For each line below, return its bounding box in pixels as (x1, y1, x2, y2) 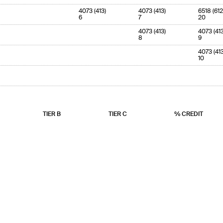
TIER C (109, 110, 127, 118)
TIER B (43, 110, 61, 118)
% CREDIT (174, 110, 203, 118)
